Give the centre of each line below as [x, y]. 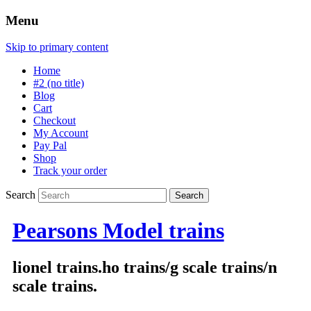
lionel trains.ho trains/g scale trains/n [144, 268]
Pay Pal [50, 146]
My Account [61, 133]
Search [20, 195]
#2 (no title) [59, 83]
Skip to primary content [57, 47]
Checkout [54, 121]
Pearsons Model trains [118, 230]
